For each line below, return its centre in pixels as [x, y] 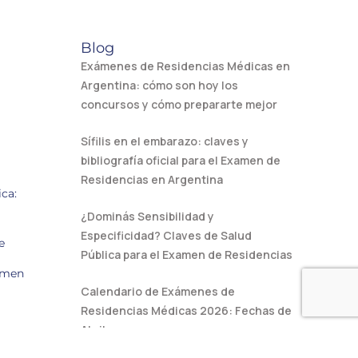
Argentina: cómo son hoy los [159, 86]
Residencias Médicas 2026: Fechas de [186, 311]
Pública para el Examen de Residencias [187, 255]
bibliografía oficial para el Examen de [181, 161]
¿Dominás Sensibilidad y [147, 217]
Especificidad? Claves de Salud [166, 236]
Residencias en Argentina [152, 180]
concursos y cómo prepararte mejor [179, 105]
